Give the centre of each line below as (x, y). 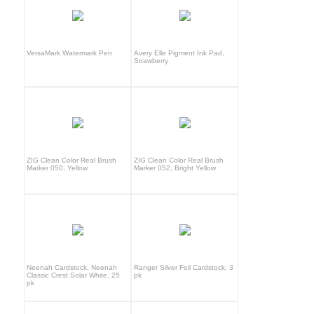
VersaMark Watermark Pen (70, 53)
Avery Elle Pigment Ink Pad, (179, 53)
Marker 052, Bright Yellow (175, 168)
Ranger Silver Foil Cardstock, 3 (184, 267)
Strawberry (151, 60)
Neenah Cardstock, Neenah (72, 267)
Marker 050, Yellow (57, 168)
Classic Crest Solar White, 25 (74, 275)
